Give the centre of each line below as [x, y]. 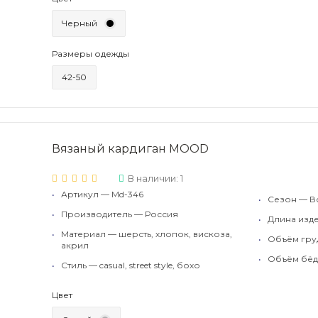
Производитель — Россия [120, 214]
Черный [79, 23]
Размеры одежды [91, 54]
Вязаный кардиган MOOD [130, 149]
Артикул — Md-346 [102, 194]
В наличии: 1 [155, 178]
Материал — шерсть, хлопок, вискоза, [147, 234]
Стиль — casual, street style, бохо [131, 265]
